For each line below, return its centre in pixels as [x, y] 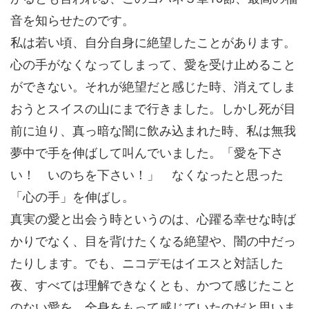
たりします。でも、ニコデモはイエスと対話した [147, 262]
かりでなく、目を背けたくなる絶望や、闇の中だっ [153, 240]
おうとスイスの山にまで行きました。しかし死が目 [153, 108]
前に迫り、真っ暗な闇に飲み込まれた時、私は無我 [153, 130]
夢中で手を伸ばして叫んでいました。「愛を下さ [147, 152]
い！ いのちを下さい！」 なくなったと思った [147, 174]
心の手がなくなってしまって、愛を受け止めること [153, 63]
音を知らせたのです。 [72, 19]
